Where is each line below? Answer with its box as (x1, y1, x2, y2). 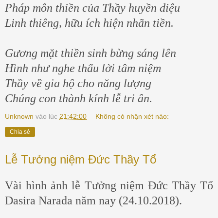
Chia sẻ (10, 128, 30, 136)
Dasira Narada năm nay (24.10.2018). (5, 194, 182, 207)
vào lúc (36, 112, 59, 121)
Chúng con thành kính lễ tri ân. (5, 92, 152, 105)
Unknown (5, 112, 34, 121)
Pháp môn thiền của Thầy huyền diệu (5, 1, 180, 15)
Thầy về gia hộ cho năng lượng (5, 77, 151, 90)
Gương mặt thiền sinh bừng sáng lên (5, 47, 176, 60)
